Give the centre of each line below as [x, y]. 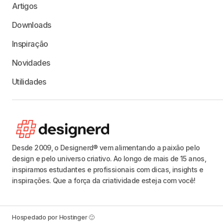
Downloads [32, 25]
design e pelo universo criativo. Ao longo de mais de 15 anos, [109, 158]
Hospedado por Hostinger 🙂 [53, 217]
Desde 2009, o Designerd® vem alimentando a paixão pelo [106, 147]
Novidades [31, 63]
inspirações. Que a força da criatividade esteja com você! [104, 180]
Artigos [25, 6]
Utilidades [29, 82]
